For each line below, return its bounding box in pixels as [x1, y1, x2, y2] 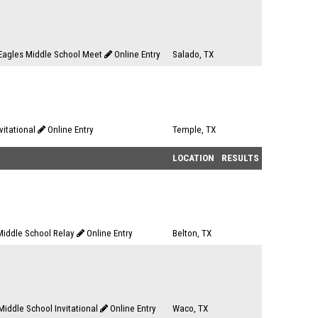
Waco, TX [172, 303, 208, 314]
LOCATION [172, 153, 214, 163]
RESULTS [221, 153, 259, 163]
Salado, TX [172, 49, 214, 60]
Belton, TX [172, 228, 212, 238]
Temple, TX [172, 124, 216, 135]
